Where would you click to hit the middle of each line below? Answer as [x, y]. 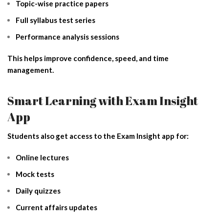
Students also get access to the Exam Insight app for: [98, 136]
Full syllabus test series [55, 20]
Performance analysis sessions [67, 36]
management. [31, 70]
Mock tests [35, 174]
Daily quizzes [38, 190]
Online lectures [42, 157]
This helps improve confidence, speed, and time [88, 58]
